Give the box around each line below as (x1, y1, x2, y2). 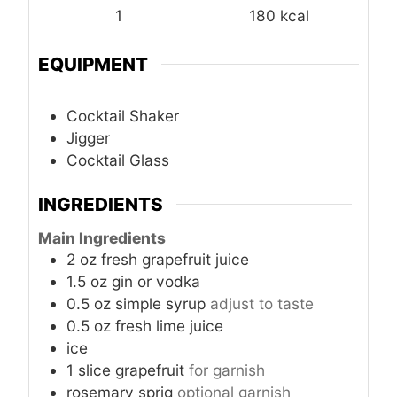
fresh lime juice (115, 315, 223, 335)
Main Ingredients (38, 228, 166, 247)
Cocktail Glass (66, 150, 169, 169)
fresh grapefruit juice (101, 249, 249, 269)
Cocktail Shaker (66, 105, 179, 125)
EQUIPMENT (38, 52, 148, 75)
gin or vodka (112, 271, 200, 291)
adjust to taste (210, 293, 314, 313)
